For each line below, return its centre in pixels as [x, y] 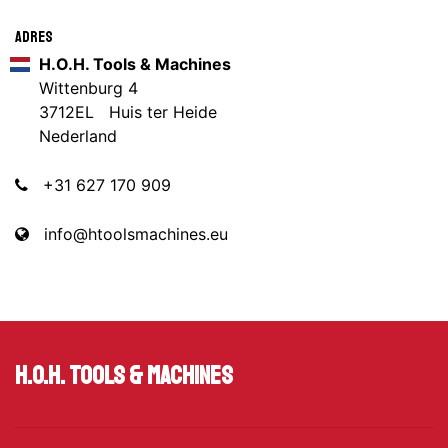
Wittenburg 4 [88, 88]
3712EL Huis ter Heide [128, 112]
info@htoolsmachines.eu [136, 234]
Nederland [78, 136]
